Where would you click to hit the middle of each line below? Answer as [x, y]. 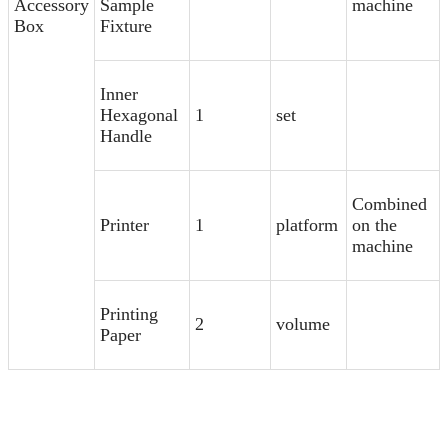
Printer [124, 225]
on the [374, 225]
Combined [389, 204]
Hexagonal [139, 115]
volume [303, 324]
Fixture [126, 26]
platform [307, 225]
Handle [126, 136]
